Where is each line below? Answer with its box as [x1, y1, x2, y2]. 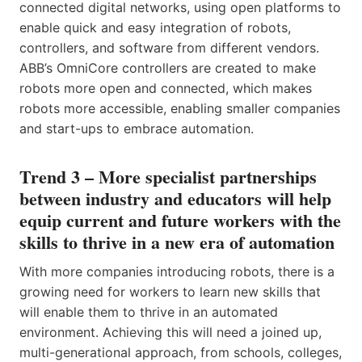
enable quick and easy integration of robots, [19, 19, 291, 36]
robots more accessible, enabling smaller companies [19, 99, 340, 116]
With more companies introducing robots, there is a [19, 263, 335, 280]
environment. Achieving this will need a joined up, [19, 323, 322, 340]
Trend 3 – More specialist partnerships [19, 162, 317, 190]
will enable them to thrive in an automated [19, 303, 278, 320]
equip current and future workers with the [19, 206, 341, 234]
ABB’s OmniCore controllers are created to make [19, 59, 316, 76]
